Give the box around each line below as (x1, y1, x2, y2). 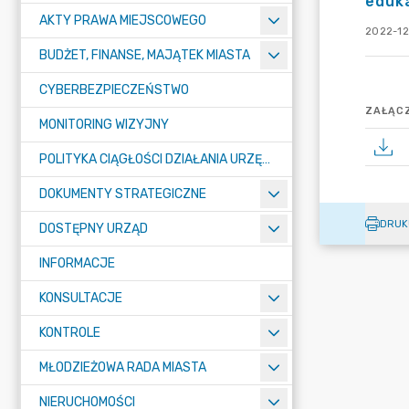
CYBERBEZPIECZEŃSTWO (39, 82, 189, 98)
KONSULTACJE (39, 290, 122, 306)
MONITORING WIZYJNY (39, 117, 169, 132)
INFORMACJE (39, 256, 115, 271)
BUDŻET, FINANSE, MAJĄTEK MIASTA (39, 47, 250, 63)
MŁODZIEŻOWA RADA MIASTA (39, 360, 206, 375)
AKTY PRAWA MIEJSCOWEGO (39, 13, 206, 28)
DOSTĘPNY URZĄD (39, 221, 148, 236)
